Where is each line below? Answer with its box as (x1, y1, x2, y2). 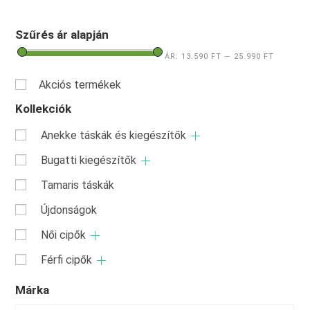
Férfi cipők (41, 253, 93, 266)
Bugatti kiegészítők (41, 154, 137, 167)
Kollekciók (15, 102, 72, 116)
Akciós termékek (39, 78, 122, 91)
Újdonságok (41, 203, 98, 217)
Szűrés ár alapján (15, 28, 109, 42)
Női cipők (41, 228, 86, 241)
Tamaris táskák (41, 179, 115, 192)
